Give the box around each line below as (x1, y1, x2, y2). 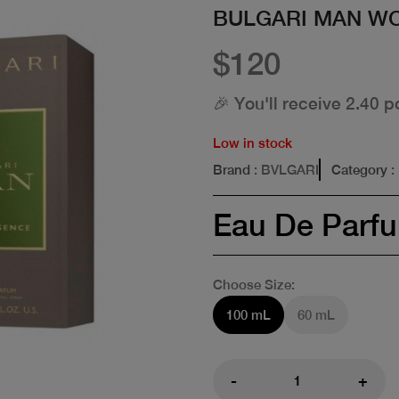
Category (331, 161, 387, 177)
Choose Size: (213, 276, 295, 292)
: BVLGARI (250, 161, 319, 177)
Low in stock (213, 134, 292, 151)
